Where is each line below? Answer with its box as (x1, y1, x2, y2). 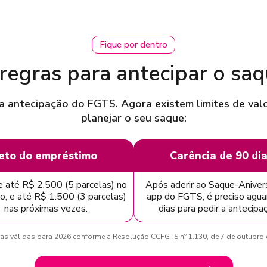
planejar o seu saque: (80, 110, 187, 125)
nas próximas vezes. (4, 201, 88, 215)
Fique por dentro (100, 38, 167, 51)
